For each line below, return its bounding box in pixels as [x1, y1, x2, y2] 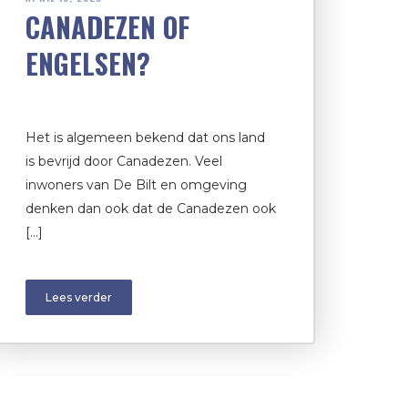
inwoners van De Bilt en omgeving [25, 176, 247, 193]
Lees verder [46, 290, 112, 304]
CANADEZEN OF [25, 5, 189, 47]
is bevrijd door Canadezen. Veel [25, 152, 222, 169]
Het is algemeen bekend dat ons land [25, 128, 265, 146]
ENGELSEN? [25, 42, 150, 84]
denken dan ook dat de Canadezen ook [25, 199, 276, 217]
